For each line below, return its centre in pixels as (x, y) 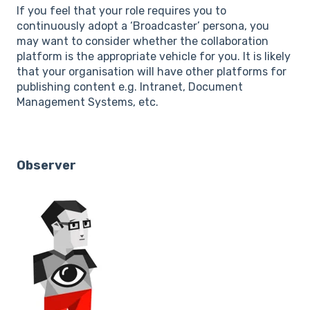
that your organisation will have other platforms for (152, 72)
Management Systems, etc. (88, 102)
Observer (46, 165)
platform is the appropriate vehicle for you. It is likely (154, 57)
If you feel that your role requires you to (121, 11)
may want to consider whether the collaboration (143, 42)
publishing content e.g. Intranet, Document (130, 87)
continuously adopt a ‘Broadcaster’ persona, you (143, 26)
